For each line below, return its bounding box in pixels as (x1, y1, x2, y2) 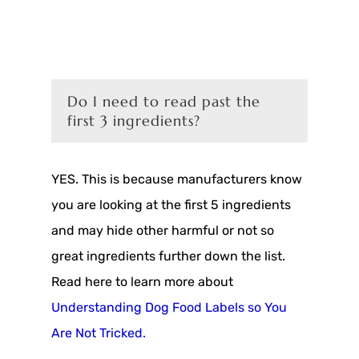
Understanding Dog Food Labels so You (51, 300, 287, 316)
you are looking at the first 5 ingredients (51, 197, 291, 213)
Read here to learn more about (51, 274, 233, 290)
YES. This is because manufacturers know (51, 171, 302, 188)
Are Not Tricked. (51, 325, 146, 341)
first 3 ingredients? (67, 111, 200, 131)
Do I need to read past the (67, 92, 260, 111)
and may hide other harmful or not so (51, 223, 274, 239)
